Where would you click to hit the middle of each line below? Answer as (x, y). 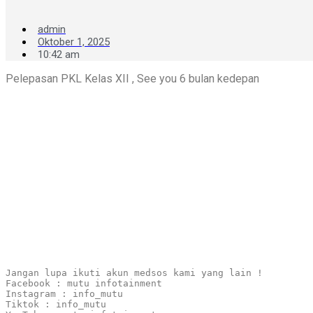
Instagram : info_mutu (64, 294)
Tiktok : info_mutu (56, 304)
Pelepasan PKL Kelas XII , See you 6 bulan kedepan (132, 79)
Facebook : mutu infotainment (84, 283)
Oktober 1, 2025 (74, 42)
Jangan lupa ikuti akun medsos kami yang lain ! (134, 273)
